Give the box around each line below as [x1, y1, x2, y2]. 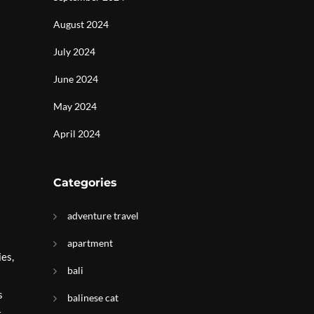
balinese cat [67, 292, 118, 303]
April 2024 [53, 128, 100, 139]
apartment [67, 237, 113, 249]
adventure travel [67, 210, 139, 221]
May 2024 [53, 100, 97, 112]
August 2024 [53, 18, 109, 30]
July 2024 [53, 46, 95, 57]
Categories [53, 176, 117, 189]
